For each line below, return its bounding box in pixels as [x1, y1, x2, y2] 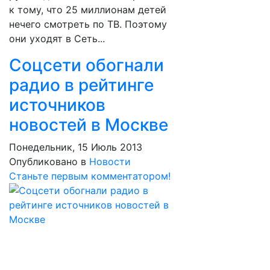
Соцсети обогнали [9, 55, 164, 75]
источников [9, 95, 105, 115]
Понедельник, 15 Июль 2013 [9, 141, 142, 153]
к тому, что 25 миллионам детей [9, 4, 166, 16]
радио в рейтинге [9, 75, 154, 95]
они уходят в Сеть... [9, 33, 105, 45]
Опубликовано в [9, 155, 86, 168]
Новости [89, 155, 131, 168]
